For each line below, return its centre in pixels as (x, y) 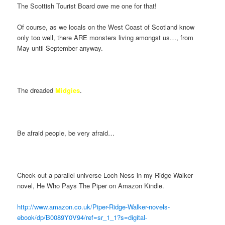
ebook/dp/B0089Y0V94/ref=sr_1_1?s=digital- (82, 217)
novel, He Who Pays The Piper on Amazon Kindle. (91, 185)
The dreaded (36, 90)
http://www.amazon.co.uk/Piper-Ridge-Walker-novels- (94, 207)
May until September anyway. (60, 48)
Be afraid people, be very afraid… (66, 133)
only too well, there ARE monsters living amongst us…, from (105, 38)
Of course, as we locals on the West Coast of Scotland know (106, 27)
